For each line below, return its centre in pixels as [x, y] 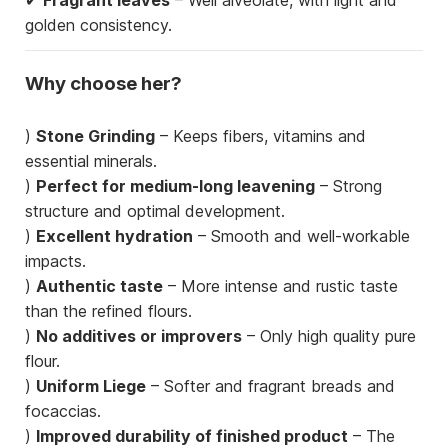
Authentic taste [99, 286]
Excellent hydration [114, 236]
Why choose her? [103, 83]
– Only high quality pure [329, 336]
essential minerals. [91, 161]
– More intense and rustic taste [280, 286]
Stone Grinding [95, 136]
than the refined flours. [108, 311]
